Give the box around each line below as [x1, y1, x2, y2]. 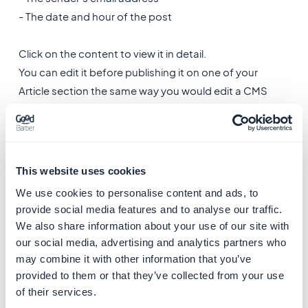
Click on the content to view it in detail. [18, 46, 206, 60]
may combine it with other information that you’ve [16, 252, 252, 265]
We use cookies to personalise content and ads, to [16, 186, 258, 199]
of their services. [16, 285, 96, 298]
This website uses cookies [16, 165, 146, 177]
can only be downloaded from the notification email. [18, 195, 283, 208]
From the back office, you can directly [65, 139, 256, 153]
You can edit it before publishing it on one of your [18, 65, 258, 78]
